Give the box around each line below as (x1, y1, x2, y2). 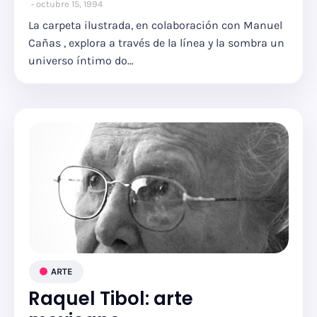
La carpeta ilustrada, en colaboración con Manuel (28, 18, 282, 32)
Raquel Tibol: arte (28, 286, 193, 311)
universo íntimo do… (28, 54, 134, 67)
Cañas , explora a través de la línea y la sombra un (28, 36, 284, 50)
